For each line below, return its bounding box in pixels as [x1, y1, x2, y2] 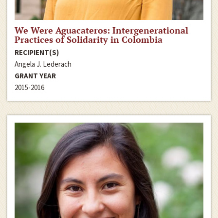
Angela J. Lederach [15, 59, 72, 69]
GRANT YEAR [15, 71, 56, 80]
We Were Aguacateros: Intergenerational [15, 24, 188, 36]
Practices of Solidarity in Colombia [15, 33, 163, 45]
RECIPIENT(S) [15, 47, 59, 57]
